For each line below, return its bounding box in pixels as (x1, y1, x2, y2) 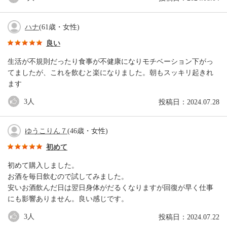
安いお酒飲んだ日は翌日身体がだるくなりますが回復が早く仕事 (8, 184, 213, 192)
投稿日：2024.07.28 (159, 98, 219, 106)
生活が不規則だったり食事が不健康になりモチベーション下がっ (8, 58, 213, 66)
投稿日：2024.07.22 (159, 213, 219, 221)
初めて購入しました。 (8, 162, 79, 170)
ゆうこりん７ (25, 127, 67, 135)
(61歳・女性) (39, 23, 80, 31)
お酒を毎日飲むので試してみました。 (8, 173, 128, 181)
